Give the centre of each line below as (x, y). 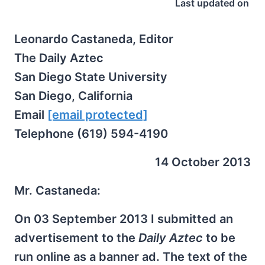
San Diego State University (91, 77)
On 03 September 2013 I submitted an (124, 219)
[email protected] (98, 115)
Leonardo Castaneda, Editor (94, 39)
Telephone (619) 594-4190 (91, 134)
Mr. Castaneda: (57, 190)
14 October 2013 (203, 162)
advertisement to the (76, 238)
